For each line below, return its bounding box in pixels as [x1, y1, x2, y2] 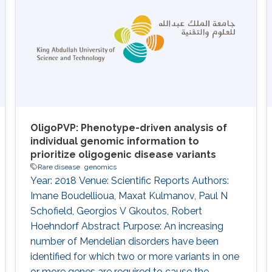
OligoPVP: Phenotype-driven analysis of [30, 121, 227, 134]
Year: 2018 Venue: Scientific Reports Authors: [30, 174, 229, 186]
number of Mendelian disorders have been [30, 235, 219, 247]
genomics [84, 162, 117, 171]
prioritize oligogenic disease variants [30, 148, 216, 160]
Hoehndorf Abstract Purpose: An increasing [30, 220, 223, 232]
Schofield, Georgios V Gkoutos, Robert [30, 205, 202, 217]
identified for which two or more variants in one [30, 250, 239, 262]
